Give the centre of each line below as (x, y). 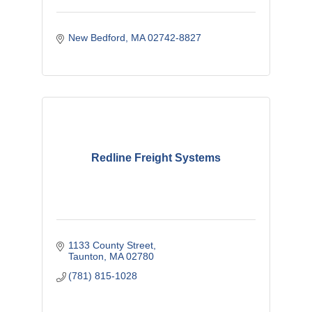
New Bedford (97, 37)
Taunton (86, 256)
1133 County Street (111, 245)
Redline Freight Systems (156, 157)
